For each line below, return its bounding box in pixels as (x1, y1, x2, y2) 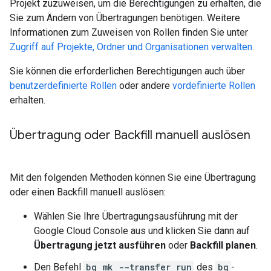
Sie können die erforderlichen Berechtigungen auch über (10, 65, 245, 77)
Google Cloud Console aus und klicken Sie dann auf (34, 225, 250, 237)
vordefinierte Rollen (172, 80, 255, 92)
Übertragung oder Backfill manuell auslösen (10, 128, 250, 143)
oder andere (117, 80, 172, 92)
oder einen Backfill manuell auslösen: (10, 186, 166, 198)
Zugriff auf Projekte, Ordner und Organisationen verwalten (10, 41, 252, 53)
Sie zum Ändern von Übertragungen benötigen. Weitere (10, 12, 240, 24)
